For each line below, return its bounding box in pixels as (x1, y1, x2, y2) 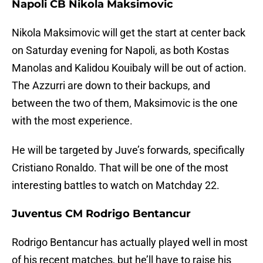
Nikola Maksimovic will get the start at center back (12, 26, 245, 39)
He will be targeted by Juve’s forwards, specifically (12, 144, 245, 157)
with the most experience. (12, 114, 133, 127)
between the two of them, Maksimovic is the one (12, 97, 238, 110)
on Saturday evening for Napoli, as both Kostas (12, 44, 229, 57)
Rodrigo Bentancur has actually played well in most (12, 236, 248, 249)
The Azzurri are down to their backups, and (12, 79, 210, 92)
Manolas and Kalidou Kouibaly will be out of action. (12, 62, 247, 75)
